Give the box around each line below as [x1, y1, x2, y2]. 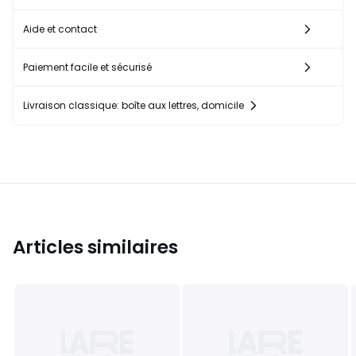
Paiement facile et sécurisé [23, 60, 152, 75]
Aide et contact [23, 22, 97, 37]
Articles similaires [13, 234, 178, 261]
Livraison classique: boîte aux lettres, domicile [23, 99, 244, 113]
